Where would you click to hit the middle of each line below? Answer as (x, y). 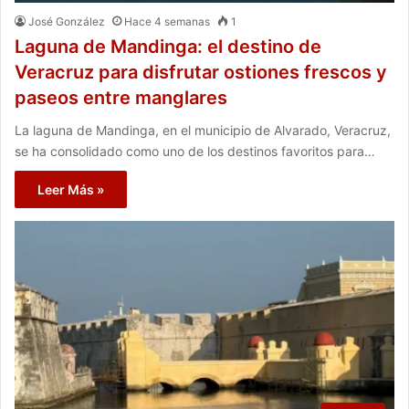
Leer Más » (71, 190)
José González (67, 22)
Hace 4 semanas (167, 22)
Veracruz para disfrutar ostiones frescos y (201, 73)
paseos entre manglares (121, 98)
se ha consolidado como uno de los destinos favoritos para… (195, 152)
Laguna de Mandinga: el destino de (168, 47)
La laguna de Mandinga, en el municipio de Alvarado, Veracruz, (203, 131)
